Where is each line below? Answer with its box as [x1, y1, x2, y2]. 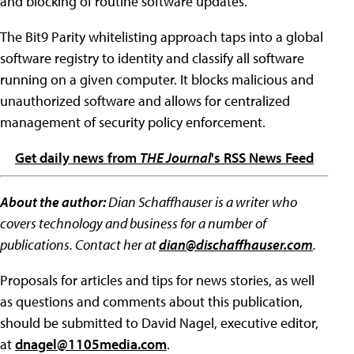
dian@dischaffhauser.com [159, 235, 313, 254]
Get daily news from [15, 149, 140, 168]
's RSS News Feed [211, 149, 314, 168]
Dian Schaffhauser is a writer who [106, 193, 297, 212]
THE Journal [140, 149, 211, 168]
